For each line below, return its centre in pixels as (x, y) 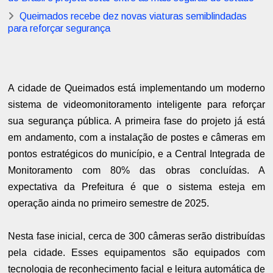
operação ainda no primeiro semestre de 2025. (109, 204)
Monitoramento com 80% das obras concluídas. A (136, 171)
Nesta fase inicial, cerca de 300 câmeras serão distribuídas (136, 236)
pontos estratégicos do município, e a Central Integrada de (136, 154)
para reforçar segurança (59, 29)
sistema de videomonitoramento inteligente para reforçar (136, 105)
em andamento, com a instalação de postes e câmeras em (136, 138)
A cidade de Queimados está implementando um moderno (136, 88)
